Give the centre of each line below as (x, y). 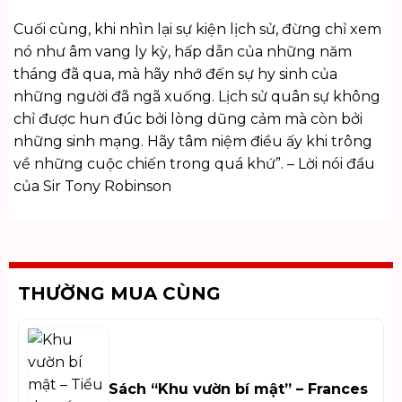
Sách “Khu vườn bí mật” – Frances (238, 389)
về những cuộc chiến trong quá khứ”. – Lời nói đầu (194, 164)
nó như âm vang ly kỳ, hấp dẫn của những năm (182, 52)
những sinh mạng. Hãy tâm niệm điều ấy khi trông (192, 142)
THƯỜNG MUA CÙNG (119, 293)
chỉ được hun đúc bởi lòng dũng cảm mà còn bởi (188, 119)
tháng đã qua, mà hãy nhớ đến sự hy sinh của (175, 74)
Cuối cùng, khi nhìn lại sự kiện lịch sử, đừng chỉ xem (197, 30)
